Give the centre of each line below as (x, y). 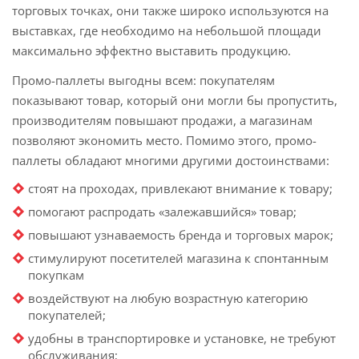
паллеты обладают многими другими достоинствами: (171, 160)
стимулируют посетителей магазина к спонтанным (178, 258)
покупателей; (67, 315)
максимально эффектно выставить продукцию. (151, 50)
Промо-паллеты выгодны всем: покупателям (143, 80)
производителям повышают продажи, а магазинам (162, 120)
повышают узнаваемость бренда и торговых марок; (181, 235)
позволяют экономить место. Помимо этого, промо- (164, 140)
